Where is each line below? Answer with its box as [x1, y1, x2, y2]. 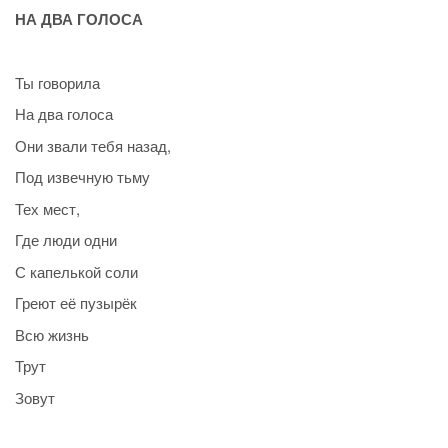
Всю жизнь [15, 323, 89, 345]
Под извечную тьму [15, 166, 150, 188]
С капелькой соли [15, 260, 138, 282]
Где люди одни [15, 229, 117, 251]
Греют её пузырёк [15, 292, 137, 314]
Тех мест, [15, 197, 80, 219]
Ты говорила [15, 71, 100, 93]
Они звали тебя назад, [15, 134, 171, 156]
